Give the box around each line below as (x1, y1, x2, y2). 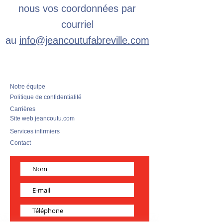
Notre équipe (10, 83, 45, 90)
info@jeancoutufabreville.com (19, 35, 149, 46)
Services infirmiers (10, 128, 60, 135)
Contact (10, 139, 31, 146)
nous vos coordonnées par (18, 3, 136, 14)
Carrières (10, 106, 35, 112)
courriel (61, 19, 94, 30)
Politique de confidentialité (10, 94, 82, 101)
